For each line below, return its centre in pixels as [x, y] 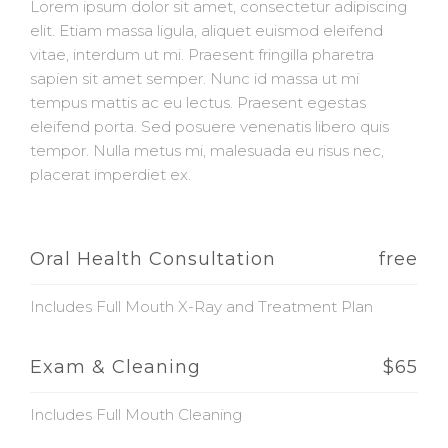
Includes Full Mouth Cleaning [136, 414]
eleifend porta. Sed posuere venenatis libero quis [209, 126]
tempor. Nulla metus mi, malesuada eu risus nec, [207, 150]
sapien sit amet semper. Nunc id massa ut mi [194, 78]
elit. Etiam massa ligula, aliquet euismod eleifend [206, 30]
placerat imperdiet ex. [110, 174]
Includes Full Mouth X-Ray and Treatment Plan [201, 306]
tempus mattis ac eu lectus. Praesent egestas [198, 102]
